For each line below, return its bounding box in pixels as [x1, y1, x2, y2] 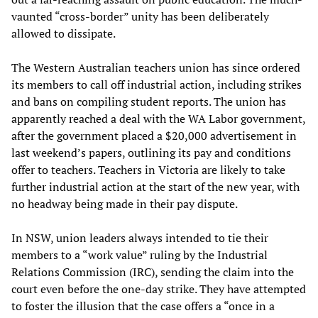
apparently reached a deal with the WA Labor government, [11, 110, 305, 126]
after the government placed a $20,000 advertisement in [11, 127, 297, 143]
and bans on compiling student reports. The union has [11, 93, 286, 109]
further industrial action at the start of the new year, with [11, 178, 300, 194]
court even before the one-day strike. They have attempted [11, 280, 306, 297]
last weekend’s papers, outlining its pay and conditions [11, 144, 291, 160]
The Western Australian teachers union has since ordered [11, 59, 300, 75]
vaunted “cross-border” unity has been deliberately [11, 8, 269, 24]
